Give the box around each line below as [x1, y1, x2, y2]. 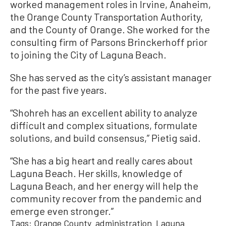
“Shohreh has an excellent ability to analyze [10, 106, 197, 119]
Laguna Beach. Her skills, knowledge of [10, 166, 183, 179]
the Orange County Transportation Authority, [10, 10, 203, 23]
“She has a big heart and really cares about [10, 154, 193, 166]
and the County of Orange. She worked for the [10, 23, 210, 35]
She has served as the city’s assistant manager [10, 71, 211, 83]
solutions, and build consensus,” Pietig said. [10, 131, 201, 144]
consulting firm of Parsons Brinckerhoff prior [10, 35, 207, 48]
